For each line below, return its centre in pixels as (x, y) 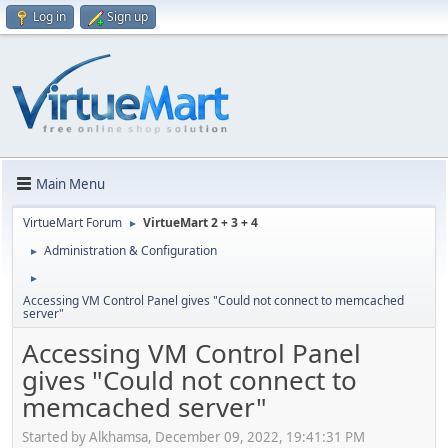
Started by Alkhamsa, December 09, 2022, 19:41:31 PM (193, 436)
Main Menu (70, 183)
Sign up (127, 16)
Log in (49, 16)
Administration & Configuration (130, 250)
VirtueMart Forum (72, 222)
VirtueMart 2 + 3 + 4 (200, 222)
